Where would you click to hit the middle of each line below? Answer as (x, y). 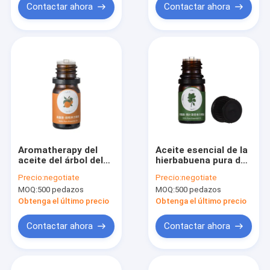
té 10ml (35, 170)
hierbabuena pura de (201, 160)
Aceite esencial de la (202, 150)
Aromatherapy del (58, 150)
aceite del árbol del (60, 160)
